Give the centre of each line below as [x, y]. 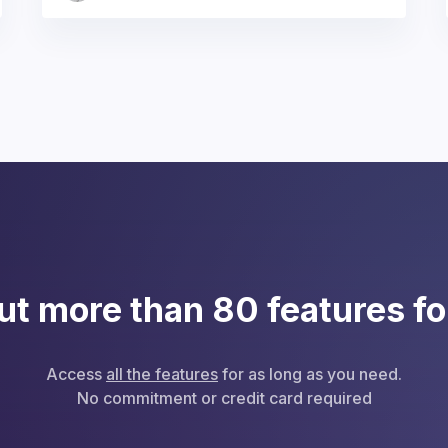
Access [76, 373]
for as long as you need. [310, 373]
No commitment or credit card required [224, 397]
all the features [162, 373]
